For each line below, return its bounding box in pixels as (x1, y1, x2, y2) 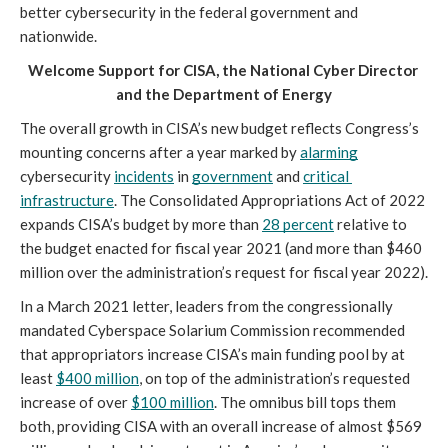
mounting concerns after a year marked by (20, 142, 300, 161)
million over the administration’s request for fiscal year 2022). (20, 262, 428, 281)
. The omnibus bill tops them (214, 392, 396, 411)
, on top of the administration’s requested (139, 368, 410, 387)
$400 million (56, 368, 139, 387)
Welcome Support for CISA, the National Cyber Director (27, 60, 418, 79)
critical (303, 166, 349, 185)
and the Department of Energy (116, 84, 332, 103)
